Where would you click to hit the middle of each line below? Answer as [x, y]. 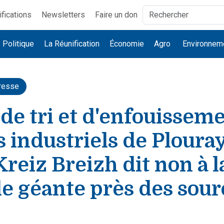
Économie [127, 44]
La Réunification [72, 44]
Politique [18, 44]
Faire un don [116, 15]
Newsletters [63, 15]
